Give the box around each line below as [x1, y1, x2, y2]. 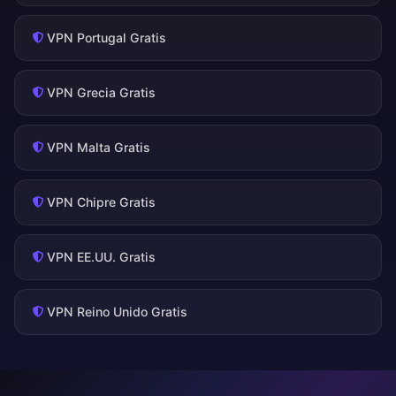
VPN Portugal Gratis [47, 30, 166, 46]
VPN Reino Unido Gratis [47, 304, 187, 320]
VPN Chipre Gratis [47, 194, 156, 210]
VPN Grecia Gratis [47, 85, 156, 101]
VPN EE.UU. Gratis [47, 249, 156, 265]
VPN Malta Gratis [47, 140, 150, 156]
